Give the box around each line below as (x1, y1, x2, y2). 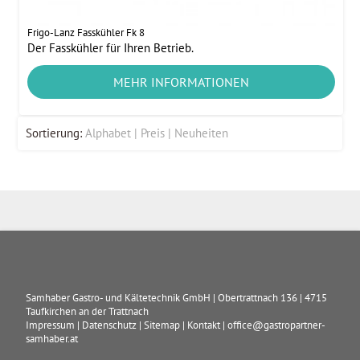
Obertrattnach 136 (218, 290, 298, 305)
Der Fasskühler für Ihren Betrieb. (27, 40, 194, 56)
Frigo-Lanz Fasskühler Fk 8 (27, 26, 145, 40)
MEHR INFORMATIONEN (112, 74, 249, 91)
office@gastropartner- (227, 317, 326, 332)
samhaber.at (26, 331, 79, 346)
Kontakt (187, 317, 221, 332)
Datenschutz (82, 317, 137, 332)
